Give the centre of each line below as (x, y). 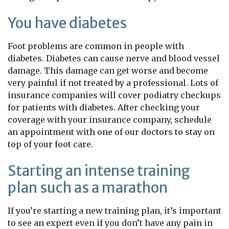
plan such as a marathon (88, 188)
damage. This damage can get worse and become (108, 71)
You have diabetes (67, 23)
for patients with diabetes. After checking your (104, 107)
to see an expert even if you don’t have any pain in (110, 223)
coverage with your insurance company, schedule (110, 120)
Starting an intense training (99, 171)
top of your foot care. (50, 144)
